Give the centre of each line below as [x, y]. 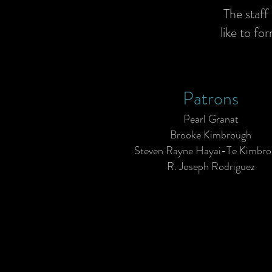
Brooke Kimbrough [211, 135]
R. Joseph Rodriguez [211, 166]
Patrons [211, 98]
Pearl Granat [211, 119]
